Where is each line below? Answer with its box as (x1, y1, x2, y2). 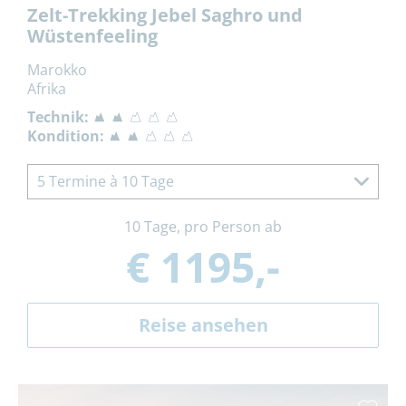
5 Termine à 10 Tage (37, 170, 174, 191)
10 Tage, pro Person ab (124, 216, 282, 237)
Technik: (27, 106, 89, 127)
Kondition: (27, 125, 104, 146)
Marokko (27, 59, 87, 80)
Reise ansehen (138, 312, 268, 337)
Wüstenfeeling (27, 23, 158, 48)
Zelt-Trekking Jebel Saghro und (27, 2, 303, 27)
